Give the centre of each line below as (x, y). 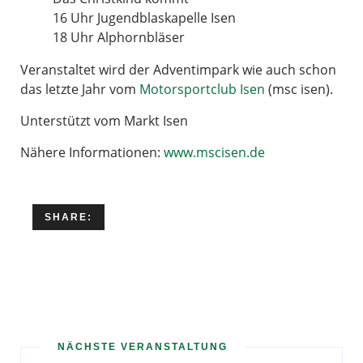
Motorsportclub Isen (202, 89)
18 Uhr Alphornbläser (119, 37)
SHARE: (68, 217)
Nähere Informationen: (92, 152)
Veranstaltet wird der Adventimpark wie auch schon (178, 70)
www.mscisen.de (214, 152)
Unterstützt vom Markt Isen (104, 121)
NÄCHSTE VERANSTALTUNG (143, 347)
